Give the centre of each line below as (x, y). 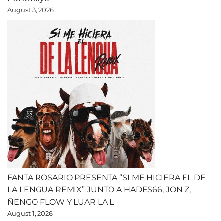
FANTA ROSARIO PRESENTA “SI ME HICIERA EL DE (107, 178)
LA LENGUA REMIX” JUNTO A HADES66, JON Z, (99, 190)
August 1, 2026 (30, 213)
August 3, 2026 (31, 10)
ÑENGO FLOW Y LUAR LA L (61, 202)
